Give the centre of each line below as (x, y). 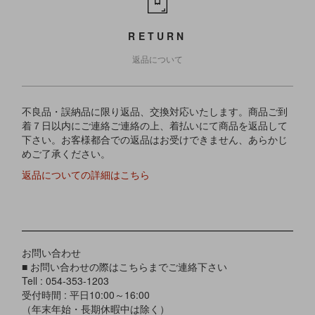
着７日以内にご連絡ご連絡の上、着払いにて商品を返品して (154, 125)
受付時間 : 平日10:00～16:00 (85, 294)
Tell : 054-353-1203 (70, 280)
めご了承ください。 (66, 153)
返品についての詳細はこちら (85, 174)
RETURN (157, 36)
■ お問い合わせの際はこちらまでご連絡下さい (124, 266)
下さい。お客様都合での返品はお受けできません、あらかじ (154, 139)
